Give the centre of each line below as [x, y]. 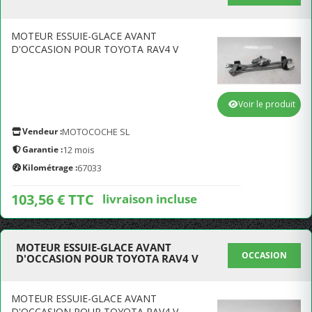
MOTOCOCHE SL [96, 132]
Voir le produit [267, 104]
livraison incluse [150, 198]
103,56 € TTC [53, 200]
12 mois [79, 150]
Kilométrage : [50, 167]
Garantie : [42, 149]
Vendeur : [42, 131]
